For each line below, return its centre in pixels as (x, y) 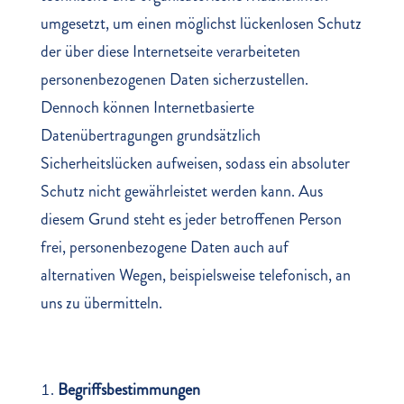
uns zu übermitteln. (101, 303)
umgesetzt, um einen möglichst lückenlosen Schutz (201, 23)
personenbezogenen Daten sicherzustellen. (174, 79)
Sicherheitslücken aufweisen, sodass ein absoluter (195, 163)
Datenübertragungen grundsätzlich (150, 135)
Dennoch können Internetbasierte (147, 107)
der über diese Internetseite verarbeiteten (170, 51)
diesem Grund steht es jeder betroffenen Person (191, 219)
